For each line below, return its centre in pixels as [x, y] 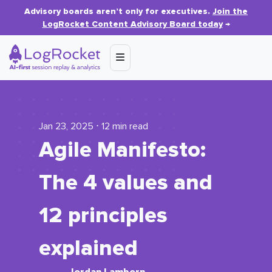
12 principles [103, 216]
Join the [230, 11]
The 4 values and [126, 183]
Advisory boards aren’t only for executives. [118, 11]
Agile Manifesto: [122, 150]
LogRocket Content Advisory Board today [132, 24]
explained [88, 248]
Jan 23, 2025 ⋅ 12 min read [93, 126]
